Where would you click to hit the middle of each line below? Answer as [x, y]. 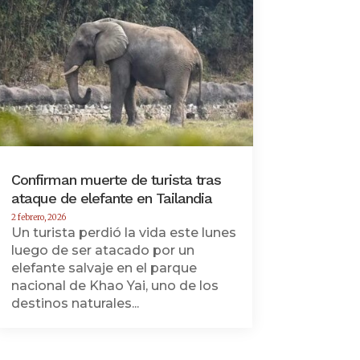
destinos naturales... [75, 304]
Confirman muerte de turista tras [116, 180]
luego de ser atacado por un [102, 251]
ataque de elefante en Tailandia [111, 198]
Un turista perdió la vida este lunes [123, 233]
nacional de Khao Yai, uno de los [115, 286]
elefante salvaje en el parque [104, 268]
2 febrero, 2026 [38, 218]
